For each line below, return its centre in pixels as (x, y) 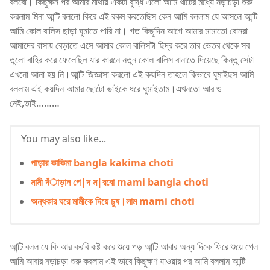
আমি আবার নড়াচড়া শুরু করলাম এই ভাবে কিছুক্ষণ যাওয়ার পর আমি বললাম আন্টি (127, 261)
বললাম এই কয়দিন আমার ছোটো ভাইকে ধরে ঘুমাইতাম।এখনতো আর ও (116, 88)
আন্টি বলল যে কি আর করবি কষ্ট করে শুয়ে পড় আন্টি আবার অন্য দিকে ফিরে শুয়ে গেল (134, 246)
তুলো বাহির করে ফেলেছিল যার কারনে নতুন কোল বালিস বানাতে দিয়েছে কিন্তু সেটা (132, 59)
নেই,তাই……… (35, 103)
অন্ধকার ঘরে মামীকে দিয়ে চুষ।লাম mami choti (113, 201)
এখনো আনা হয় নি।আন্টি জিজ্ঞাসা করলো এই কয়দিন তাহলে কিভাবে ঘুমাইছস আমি (132, 74)
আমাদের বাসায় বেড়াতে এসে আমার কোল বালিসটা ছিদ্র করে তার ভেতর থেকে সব (130, 45)
